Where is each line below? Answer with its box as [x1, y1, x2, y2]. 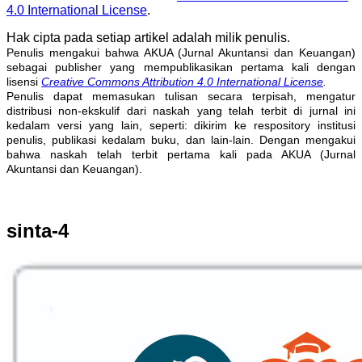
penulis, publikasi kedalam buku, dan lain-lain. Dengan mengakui [6, 133, 356, 147]
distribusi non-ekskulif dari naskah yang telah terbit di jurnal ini [6, 104, 356, 118]
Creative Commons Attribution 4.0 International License [41, 75, 323, 89]
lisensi [6, 75, 41, 89]
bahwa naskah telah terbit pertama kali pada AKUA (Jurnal [6, 148, 356, 162]
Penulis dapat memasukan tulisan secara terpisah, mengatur [6, 90, 356, 103]
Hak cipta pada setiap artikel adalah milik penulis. [6, 31, 290, 45]
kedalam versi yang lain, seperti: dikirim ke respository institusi [6, 119, 356, 133]
